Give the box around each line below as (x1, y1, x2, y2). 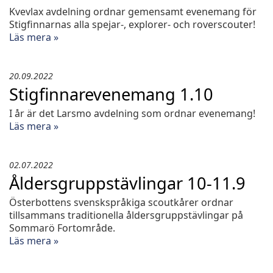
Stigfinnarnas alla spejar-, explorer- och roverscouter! (9, 18, 255, 31)
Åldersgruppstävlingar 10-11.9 (9, 172, 246, 194)
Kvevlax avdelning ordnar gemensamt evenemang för (9, 5, 257, 18)
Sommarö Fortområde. (9, 221, 115, 235)
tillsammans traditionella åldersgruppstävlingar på (9, 208, 243, 222)
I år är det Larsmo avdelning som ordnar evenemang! (9, 107, 255, 120)
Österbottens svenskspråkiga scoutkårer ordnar (9, 196, 233, 209)
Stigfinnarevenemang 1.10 (9, 83, 213, 105)
